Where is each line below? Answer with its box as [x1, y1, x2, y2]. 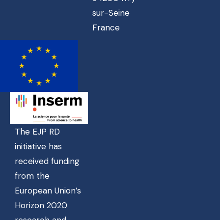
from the [15, 170, 50, 182]
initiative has [15, 141, 62, 152]
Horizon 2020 [15, 200, 67, 211]
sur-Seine [92, 7, 130, 19]
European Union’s [15, 185, 81, 196]
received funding [15, 156, 80, 167]
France [92, 22, 120, 33]
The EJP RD [15, 126, 60, 137]
